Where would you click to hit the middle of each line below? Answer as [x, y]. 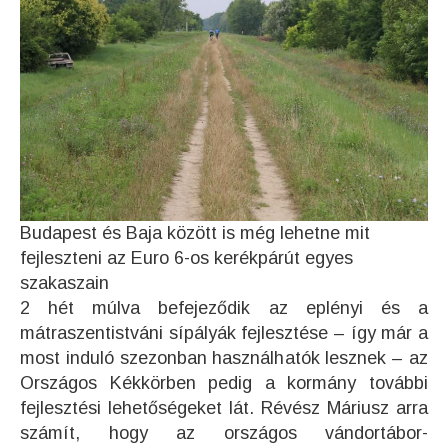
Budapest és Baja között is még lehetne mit [195, 233]
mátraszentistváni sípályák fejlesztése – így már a [224, 333]
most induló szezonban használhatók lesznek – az [224, 358]
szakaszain [64, 283]
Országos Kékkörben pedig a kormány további [224, 383]
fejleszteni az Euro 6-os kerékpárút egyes [186, 258]
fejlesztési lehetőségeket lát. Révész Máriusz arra [224, 408]
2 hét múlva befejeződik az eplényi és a [224, 308]
